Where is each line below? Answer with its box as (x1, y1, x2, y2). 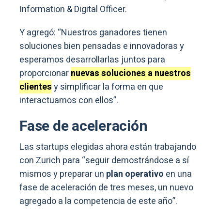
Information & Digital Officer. (19, 3, 127, 16)
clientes (19, 80, 52, 94)
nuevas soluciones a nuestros (71, 67, 191, 80)
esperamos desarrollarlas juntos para (19, 53, 165, 67)
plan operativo (106, 168, 164, 181)
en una (164, 168, 192, 181)
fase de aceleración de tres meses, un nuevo (19, 181, 193, 195)
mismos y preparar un (19, 168, 106, 181)
